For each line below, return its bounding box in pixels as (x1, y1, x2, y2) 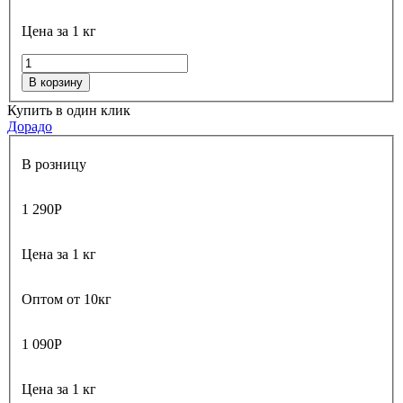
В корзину (29, 76, 83, 90)
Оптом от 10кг (22, 291, 112, 307)
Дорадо (7, 119, 52, 135)
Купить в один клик (7, 103, 130, 119)
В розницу (22, 156, 86, 172)
